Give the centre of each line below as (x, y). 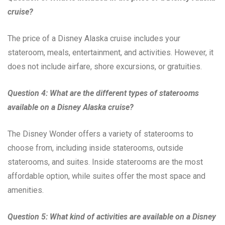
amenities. (26, 190)
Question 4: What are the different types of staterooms (103, 93)
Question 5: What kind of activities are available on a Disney (112, 217)
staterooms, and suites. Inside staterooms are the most (105, 162)
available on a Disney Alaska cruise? (71, 107)
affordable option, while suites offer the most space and (106, 176)
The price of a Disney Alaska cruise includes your (94, 39)
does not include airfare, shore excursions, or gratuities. (105, 67)
